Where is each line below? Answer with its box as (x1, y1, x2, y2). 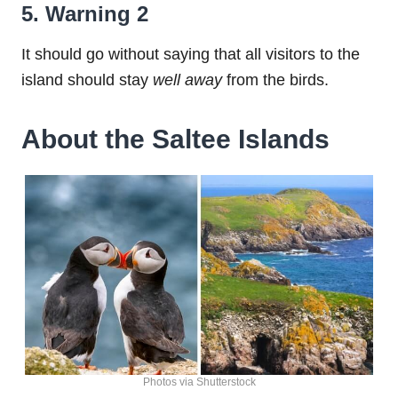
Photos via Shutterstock (142, 376, 256, 389)
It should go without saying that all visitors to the (21, 44, 360, 63)
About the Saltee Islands (21, 123, 330, 154)
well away (153, 70, 227, 89)
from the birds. (227, 70, 329, 89)
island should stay (21, 70, 153, 89)
